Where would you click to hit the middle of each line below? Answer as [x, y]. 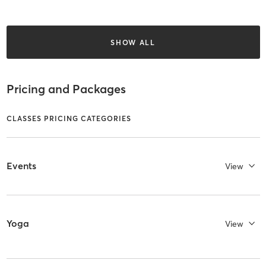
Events [21, 166]
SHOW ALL [133, 42]
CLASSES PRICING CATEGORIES [69, 118]
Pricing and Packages [66, 89]
